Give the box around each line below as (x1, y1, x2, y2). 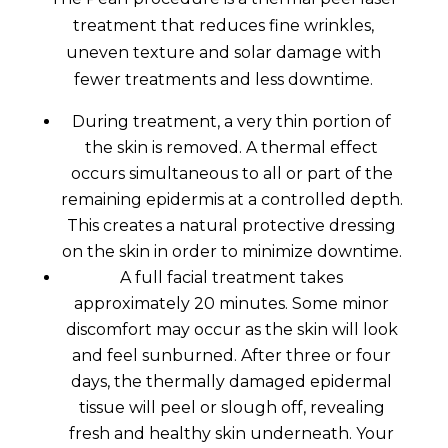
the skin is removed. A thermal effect (85, 137, 379, 157)
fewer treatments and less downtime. (74, 69, 374, 89)
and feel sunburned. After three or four (72, 345, 392, 365)
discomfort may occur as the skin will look (65, 319, 398, 339)
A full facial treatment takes (120, 267, 344, 287)
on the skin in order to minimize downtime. (61, 241, 402, 261)
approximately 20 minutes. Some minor (74, 293, 390, 313)
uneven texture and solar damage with (66, 42, 382, 62)
